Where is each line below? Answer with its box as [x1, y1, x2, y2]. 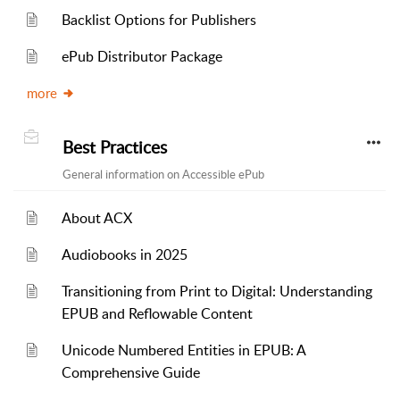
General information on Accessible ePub [62, 166, 264, 182]
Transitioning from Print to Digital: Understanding [62, 281, 373, 301]
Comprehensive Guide [62, 362, 201, 382]
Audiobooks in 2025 [62, 245, 188, 264]
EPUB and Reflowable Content [62, 304, 254, 323]
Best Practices [62, 136, 167, 159]
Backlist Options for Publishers [62, 10, 257, 29]
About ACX [62, 208, 133, 228]
